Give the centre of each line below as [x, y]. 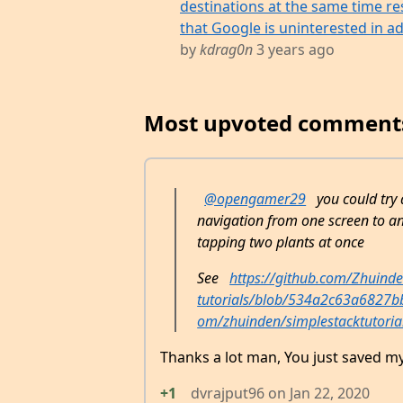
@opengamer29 [255, 198]
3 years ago [294, 50]
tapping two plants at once [281, 242]
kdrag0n [226, 50]
